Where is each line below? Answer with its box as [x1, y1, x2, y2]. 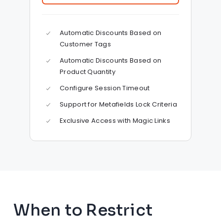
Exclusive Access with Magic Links [60, 116, 170, 126]
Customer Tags [60, 39, 111, 49]
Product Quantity [60, 67, 115, 77]
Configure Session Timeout [60, 83, 150, 93]
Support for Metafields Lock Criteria [60, 100, 177, 110]
